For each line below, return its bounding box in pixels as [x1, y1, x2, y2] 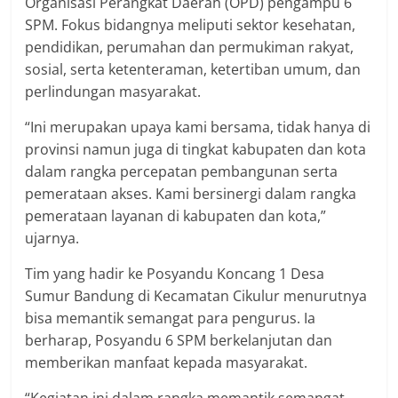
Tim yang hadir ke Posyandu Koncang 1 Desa [25, 263, 325, 283]
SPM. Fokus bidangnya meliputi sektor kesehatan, [25, 14, 356, 35]
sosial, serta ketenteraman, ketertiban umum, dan [25, 59, 362, 79]
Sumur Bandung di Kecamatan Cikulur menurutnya [25, 285, 368, 306]
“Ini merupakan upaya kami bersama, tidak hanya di [25, 116, 371, 137]
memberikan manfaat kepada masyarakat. [25, 352, 308, 372]
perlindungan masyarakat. [25, 81, 202, 101]
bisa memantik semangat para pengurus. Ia [25, 307, 316, 328]
